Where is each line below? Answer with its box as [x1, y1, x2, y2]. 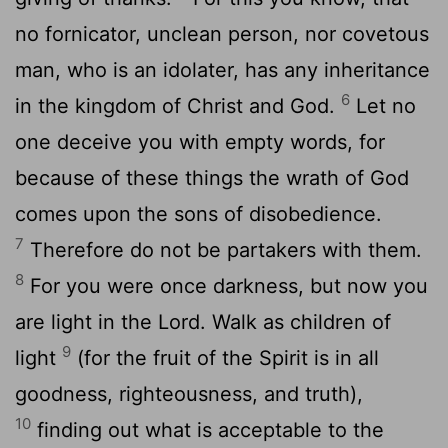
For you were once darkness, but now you [24, 273, 428, 298]
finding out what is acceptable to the [31, 417, 384, 442]
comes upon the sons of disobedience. [15, 201, 382, 226]
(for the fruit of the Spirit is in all [71, 345, 379, 370]
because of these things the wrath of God [15, 165, 409, 190]
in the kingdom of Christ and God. [15, 93, 341, 118]
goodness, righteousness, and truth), [15, 381, 363, 406]
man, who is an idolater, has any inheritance [15, 57, 430, 82]
